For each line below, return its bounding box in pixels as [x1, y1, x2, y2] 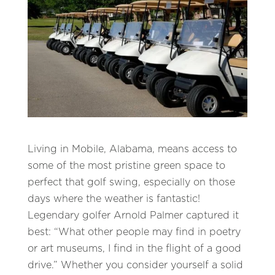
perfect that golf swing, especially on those [27, 177, 235, 188]
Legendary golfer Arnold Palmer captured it [27, 211, 239, 221]
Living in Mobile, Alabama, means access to [27, 144, 237, 155]
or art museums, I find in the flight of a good [27, 244, 241, 254]
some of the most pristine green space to [27, 161, 225, 171]
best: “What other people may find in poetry [27, 227, 241, 238]
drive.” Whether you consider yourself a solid [27, 260, 243, 271]
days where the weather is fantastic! [27, 194, 200, 204]
